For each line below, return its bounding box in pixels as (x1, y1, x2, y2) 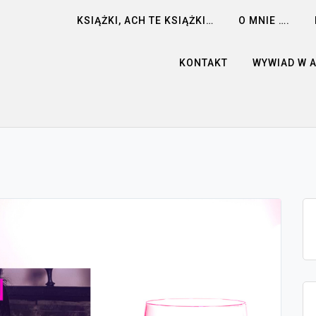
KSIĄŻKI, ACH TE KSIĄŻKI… (77, 15, 214, 26)
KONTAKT (179, 57, 228, 68)
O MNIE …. (238, 15, 290, 26)
